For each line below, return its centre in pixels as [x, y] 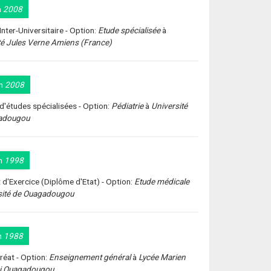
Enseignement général [90, 257]
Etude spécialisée [129, 30]
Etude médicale [162, 181]
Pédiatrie [128, 106]
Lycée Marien [162, 257]
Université [170, 106]
